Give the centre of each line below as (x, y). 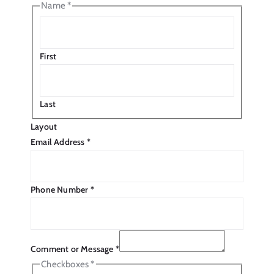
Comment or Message (73, 249)
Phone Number (61, 189)
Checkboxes (66, 264)
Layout (44, 126)
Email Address (59, 142)
